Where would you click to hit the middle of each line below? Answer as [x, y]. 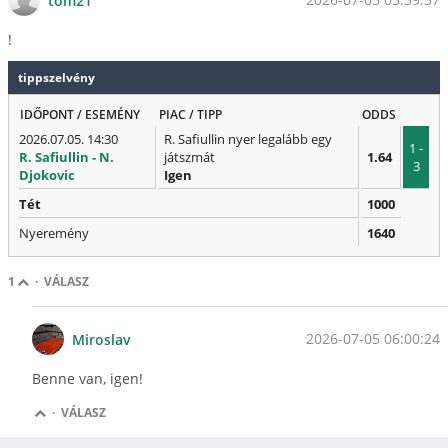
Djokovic [47, 175]
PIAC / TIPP [190, 115]
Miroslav [101, 339]
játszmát [189, 157]
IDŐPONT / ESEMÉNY [80, 115]
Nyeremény [54, 233]
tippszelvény [56, 78]
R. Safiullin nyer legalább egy [248, 139]
